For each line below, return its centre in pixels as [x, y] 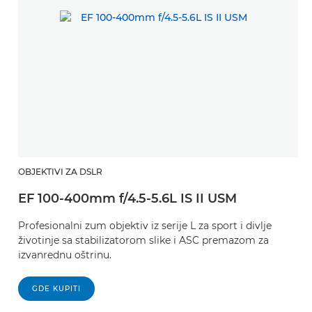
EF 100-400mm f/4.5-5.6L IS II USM [127, 198]
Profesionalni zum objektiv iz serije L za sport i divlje [145, 225]
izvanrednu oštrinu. [65, 255]
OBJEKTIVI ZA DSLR [60, 171]
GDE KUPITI [56, 288]
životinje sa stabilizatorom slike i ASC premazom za [143, 240]
